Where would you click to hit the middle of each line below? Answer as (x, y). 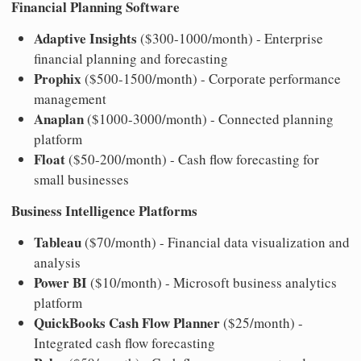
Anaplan (59, 118)
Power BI (60, 282)
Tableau (58, 242)
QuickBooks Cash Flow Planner (127, 322)
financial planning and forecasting (131, 58)
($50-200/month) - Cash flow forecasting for (192, 159)
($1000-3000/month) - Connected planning (209, 118)
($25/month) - (261, 322)
